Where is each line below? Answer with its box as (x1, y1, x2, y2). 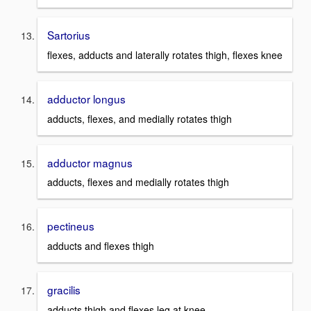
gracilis (47, 282, 81, 297)
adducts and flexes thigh (47, 239, 154, 253)
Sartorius (47, 27, 90, 43)
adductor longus (47, 90, 126, 106)
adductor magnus (47, 154, 133, 170)
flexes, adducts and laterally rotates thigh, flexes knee (47, 47, 283, 62)
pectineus (47, 218, 94, 234)
